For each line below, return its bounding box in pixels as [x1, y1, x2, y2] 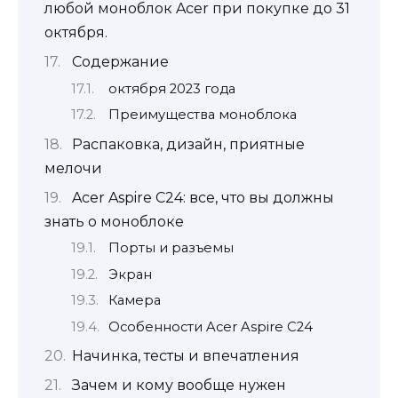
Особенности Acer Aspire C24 [107, 318, 313, 335]
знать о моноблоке [44, 213, 184, 231]
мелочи [44, 159, 102, 177]
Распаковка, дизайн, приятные [71, 135, 305, 153]
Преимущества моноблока [107, 107, 297, 123]
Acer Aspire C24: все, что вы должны [71, 189, 334, 207]
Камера [107, 292, 161, 309]
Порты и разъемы [107, 240, 234, 257]
